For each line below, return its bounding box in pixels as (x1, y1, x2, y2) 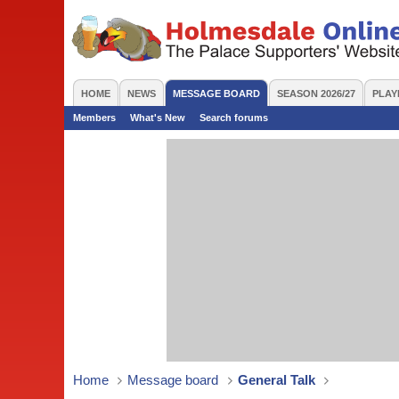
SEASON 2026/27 (277, 88, 355, 99)
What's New (130, 112, 185, 123)
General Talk (237, 372, 315, 387)
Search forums (199, 112, 268, 123)
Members (73, 112, 116, 123)
